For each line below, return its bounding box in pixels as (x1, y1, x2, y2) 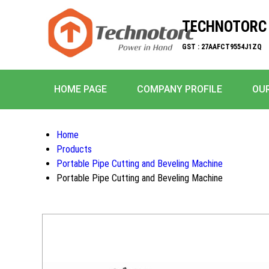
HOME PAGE (54, 83, 107, 95)
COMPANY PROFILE (137, 83, 222, 95)
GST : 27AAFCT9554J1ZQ (182, 43, 262, 51)
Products (56, 144, 92, 155)
